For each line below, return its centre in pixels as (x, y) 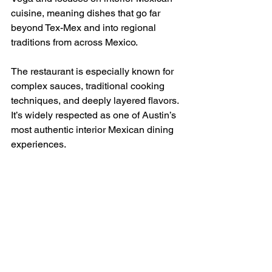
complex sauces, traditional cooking (89, 86)
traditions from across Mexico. (74, 42)
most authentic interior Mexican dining (93, 130)
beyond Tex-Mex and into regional (85, 28)
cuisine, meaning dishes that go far (87, 13)
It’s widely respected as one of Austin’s (95, 115)
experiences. (39, 144)
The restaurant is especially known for (93, 72)
